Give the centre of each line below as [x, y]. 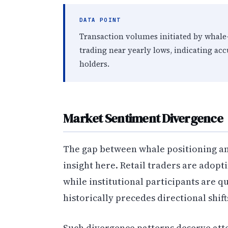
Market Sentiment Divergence [143, 118]
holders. [94, 64]
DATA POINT [100, 20]
